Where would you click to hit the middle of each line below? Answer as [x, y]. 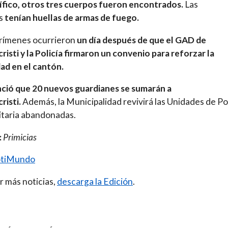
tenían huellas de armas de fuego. [72, 18]
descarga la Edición [95, 181]
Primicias [19, 137]
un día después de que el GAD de [141, 40]
